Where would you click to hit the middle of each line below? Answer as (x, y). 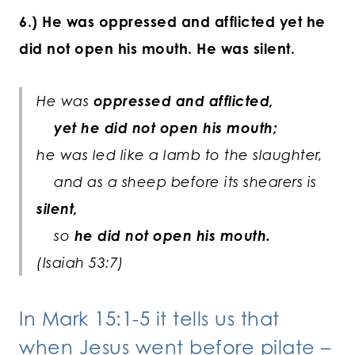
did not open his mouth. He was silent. (157, 49)
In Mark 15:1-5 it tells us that (149, 319)
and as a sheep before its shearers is (177, 182)
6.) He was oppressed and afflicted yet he (172, 22)
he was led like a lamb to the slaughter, (179, 155)
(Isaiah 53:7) (80, 263)
